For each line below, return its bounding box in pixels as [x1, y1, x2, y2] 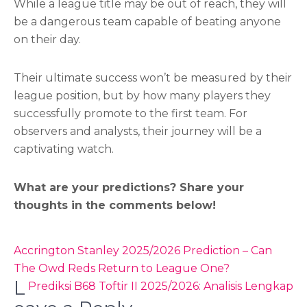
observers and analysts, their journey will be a [14, 125, 262, 138]
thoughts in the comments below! [14, 199, 216, 212]
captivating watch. [14, 143, 114, 156]
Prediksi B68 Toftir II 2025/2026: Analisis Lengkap [28, 280, 293, 293]
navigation [13, 260, 116, 284]
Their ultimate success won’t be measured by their [14, 71, 292, 84]
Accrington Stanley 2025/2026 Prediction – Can [14, 244, 272, 257]
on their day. [14, 33, 81, 46]
